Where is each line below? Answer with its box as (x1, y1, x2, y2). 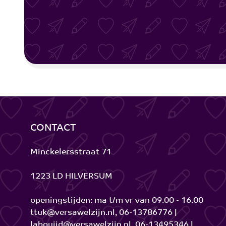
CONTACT (30, 124, 76, 134)
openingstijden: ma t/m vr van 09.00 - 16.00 (30, 197, 203, 205)
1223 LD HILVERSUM (30, 173, 112, 181)
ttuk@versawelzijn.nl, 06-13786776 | (30, 209, 177, 217)
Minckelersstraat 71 (30, 148, 111, 157)
